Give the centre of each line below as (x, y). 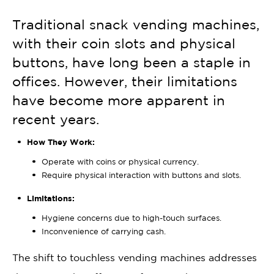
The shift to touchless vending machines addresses (135, 257)
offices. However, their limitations (125, 81)
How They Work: (61, 142)
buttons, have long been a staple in (131, 62)
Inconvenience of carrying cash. (104, 231)
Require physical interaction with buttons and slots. (141, 175)
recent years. (56, 119)
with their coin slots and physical (124, 43)
